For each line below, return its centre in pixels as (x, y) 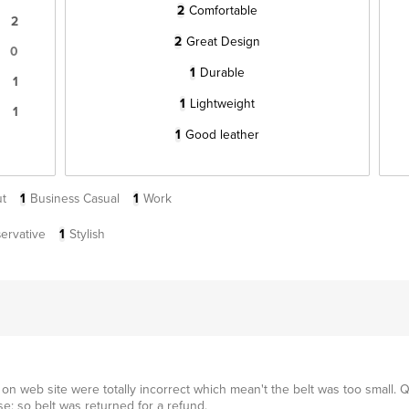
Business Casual (75, 198)
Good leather (222, 134)
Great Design (223, 41)
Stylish (87, 234)
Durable (222, 72)
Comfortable (223, 10)
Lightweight (222, 103)
